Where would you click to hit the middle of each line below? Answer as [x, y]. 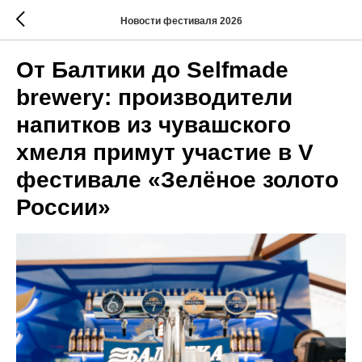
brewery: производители [154, 97]
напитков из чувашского [154, 125]
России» [63, 207]
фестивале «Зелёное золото [177, 180]
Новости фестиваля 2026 [181, 21]
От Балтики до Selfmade [152, 70]
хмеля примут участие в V [165, 152]
